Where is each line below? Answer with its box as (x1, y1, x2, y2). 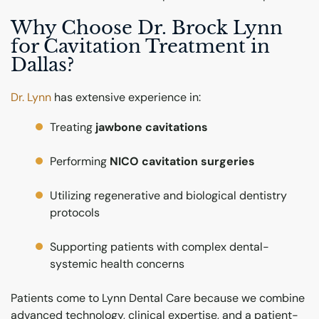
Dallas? (11, 53, 74, 76)
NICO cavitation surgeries (110, 153, 256, 169)
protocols (50, 204, 100, 220)
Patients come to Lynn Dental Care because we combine (11, 290, 305, 305)
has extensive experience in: (51, 89, 201, 105)
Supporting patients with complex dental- (50, 239, 270, 254)
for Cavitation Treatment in (11, 34, 270, 58)
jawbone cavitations (95, 119, 209, 135)
